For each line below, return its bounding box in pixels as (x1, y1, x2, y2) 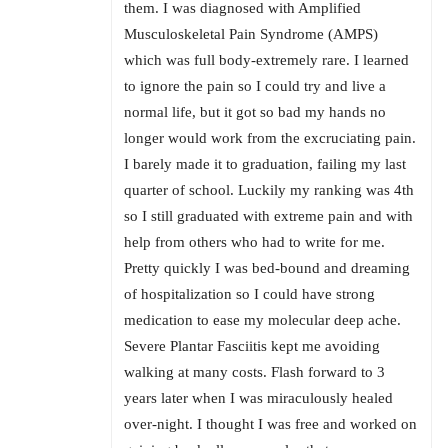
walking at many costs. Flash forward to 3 (124, 364, 385, 381)
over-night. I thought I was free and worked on (124, 416, 417, 433)
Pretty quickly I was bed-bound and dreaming (124, 260, 410, 277)
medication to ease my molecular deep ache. (124, 312, 401, 329)
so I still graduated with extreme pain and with (124, 208, 413, 225)
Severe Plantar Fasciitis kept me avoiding (124, 338, 380, 355)
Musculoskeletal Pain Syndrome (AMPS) (124, 26, 378, 43)
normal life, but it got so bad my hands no (124, 104, 386, 121)
